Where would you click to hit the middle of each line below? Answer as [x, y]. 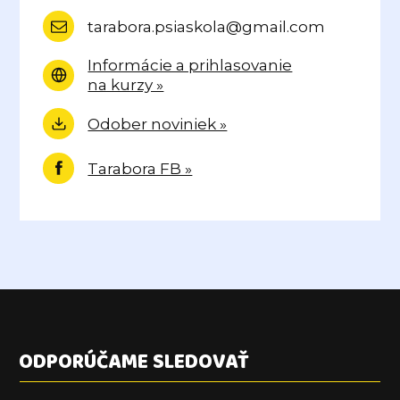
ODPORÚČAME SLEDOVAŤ [134, 363]
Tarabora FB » [140, 168]
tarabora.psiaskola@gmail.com [207, 26]
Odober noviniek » [158, 124]
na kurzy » [126, 85]
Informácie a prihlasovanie [190, 66]
